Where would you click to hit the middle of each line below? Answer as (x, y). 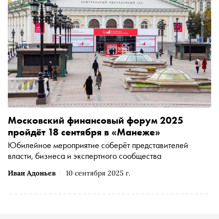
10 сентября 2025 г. (98, 173)
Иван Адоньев (32, 173)
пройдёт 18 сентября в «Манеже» (84, 132)
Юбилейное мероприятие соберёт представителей (98, 145)
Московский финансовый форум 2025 (96, 120)
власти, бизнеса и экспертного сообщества (85, 155)
